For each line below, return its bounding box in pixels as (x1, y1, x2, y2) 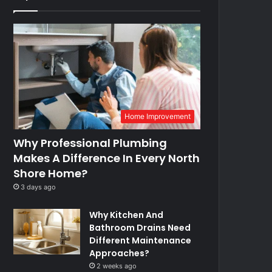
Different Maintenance (89, 234, 192, 246)
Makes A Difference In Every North (13, 150, 200, 166)
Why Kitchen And (89, 208, 164, 221)
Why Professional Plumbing (13, 135, 168, 151)
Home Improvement (124, 111, 191, 121)
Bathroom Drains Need (89, 221, 191, 234)
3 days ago (21, 182, 56, 191)
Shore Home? (13, 165, 88, 181)
